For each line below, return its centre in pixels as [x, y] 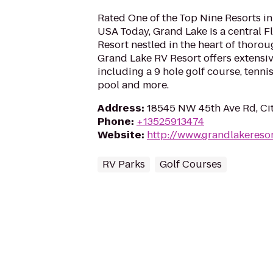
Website [119, 135]
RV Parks [124, 164]
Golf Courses [191, 164]
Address [119, 108]
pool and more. [133, 85]
